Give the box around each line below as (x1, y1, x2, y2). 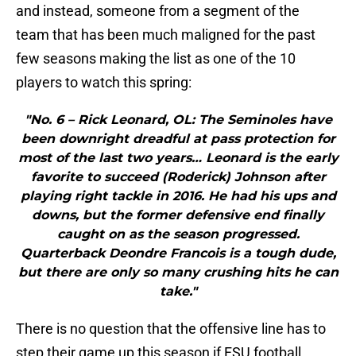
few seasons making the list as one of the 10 (16, 50, 296, 68)
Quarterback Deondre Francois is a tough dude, (20, 246, 336, 261)
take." (159, 284, 197, 300)
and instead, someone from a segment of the (16, 2, 300, 20)
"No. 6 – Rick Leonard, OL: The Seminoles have (24, 112, 332, 128)
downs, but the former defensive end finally (32, 207, 324, 223)
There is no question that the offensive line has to (16, 320, 326, 338)
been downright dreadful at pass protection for (21, 131, 335, 147)
